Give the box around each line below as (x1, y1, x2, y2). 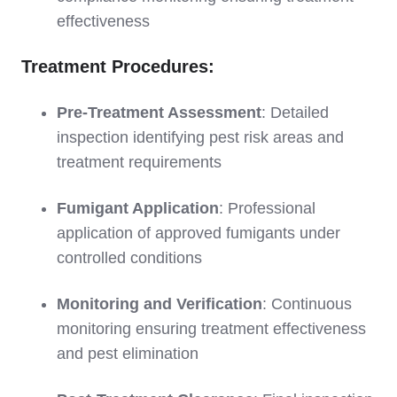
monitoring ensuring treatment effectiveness (57, 319, 366, 338)
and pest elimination (57, 344, 198, 362)
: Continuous (262, 294, 352, 313)
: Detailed (261, 103, 329, 121)
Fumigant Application (57, 198, 219, 217)
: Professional (219, 198, 315, 217)
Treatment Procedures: (21, 56, 214, 76)
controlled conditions (57, 248, 202, 267)
